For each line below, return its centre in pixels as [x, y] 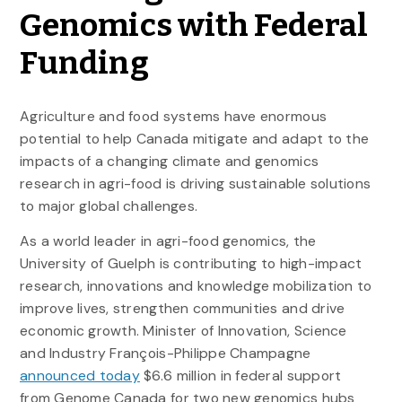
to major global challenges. [112, 206]
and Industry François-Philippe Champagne [165, 353]
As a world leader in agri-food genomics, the [168, 240]
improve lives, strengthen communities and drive [182, 308]
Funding [87, 62]
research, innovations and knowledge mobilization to [196, 285]
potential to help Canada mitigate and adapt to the [194, 139]
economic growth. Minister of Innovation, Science [183, 330]
